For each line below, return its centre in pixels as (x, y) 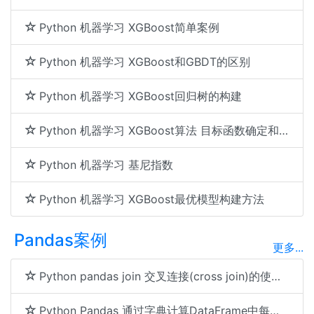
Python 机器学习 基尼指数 (106, 165)
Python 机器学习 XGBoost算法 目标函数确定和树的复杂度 (159, 130)
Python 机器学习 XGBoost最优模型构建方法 (152, 199)
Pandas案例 (61, 240)
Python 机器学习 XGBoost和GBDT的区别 (145, 62)
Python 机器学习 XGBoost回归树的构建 (141, 96)
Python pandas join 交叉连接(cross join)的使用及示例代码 (155, 276)
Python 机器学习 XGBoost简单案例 (129, 27)
